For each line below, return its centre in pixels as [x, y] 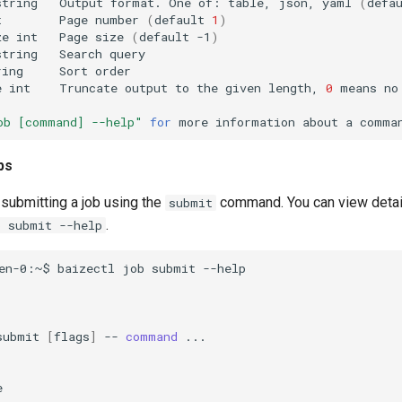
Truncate [89, 87]
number [118, 19]
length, [294, 87]
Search [81, 53]
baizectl [87, 268]
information [256, 122]
